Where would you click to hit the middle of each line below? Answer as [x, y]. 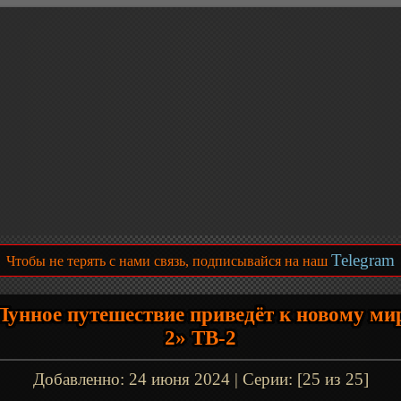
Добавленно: [81, 379]
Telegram [363, 260]
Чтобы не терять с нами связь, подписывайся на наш [169, 261]
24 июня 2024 [179, 379]
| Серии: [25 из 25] [299, 379]
